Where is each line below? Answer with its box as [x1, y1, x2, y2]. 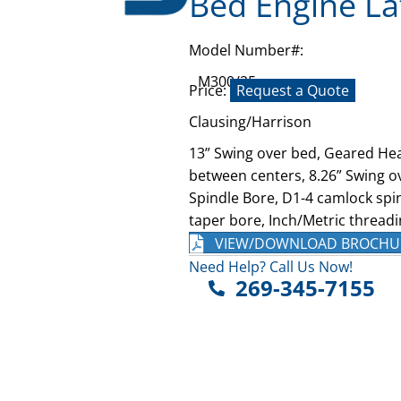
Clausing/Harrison [188, 111, 311, 132]
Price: [188, 80, 230, 100]
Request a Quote [235, 80, 349, 100]
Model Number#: [188, 39, 303, 60]
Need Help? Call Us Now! [188, 257, 353, 277]
